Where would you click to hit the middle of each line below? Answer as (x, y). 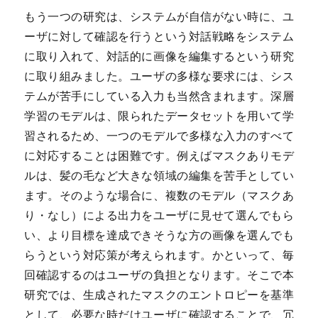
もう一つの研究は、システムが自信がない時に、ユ (159, 17)
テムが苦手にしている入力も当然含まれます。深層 (159, 96)
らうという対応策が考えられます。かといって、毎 (159, 255)
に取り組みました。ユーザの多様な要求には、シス (159, 76)
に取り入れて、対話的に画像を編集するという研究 (159, 56)
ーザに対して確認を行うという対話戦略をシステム (159, 37)
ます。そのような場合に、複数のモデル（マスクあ (159, 196)
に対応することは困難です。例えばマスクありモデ (159, 156)
